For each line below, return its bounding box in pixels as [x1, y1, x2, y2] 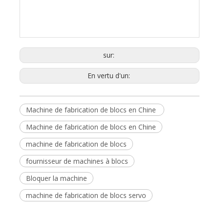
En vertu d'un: [87, 70, 132, 80]
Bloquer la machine [26, 173, 87, 183]
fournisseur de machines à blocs [26, 156, 128, 166]
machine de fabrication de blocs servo [26, 190, 146, 200]
